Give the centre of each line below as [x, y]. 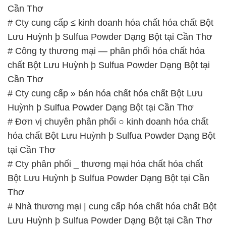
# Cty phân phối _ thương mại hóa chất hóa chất [105, 102]
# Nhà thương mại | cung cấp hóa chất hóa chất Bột [112, 145]
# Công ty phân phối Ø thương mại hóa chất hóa [105, 201]
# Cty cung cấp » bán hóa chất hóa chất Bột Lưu [105, 32]
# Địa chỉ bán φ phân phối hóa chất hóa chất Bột [105, 173]
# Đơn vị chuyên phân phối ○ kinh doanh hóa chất [108, 60]
